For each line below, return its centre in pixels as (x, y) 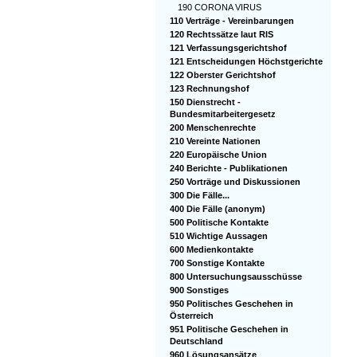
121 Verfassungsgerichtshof (228, 48)
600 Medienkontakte (212, 249)
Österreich (192, 316)
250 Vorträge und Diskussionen (235, 182)
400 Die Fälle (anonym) (218, 209)
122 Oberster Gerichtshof (223, 75)
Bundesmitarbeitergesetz (223, 114)
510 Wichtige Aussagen (219, 236)
